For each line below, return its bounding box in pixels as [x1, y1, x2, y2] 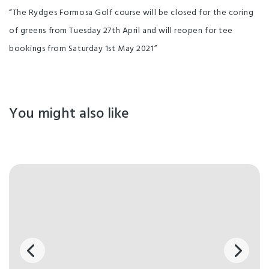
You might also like [9, 102, 129, 125]
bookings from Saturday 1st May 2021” [9, 41, 158, 56]
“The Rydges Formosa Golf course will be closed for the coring [9, 5, 254, 20]
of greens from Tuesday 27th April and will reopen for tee [9, 23, 233, 38]
